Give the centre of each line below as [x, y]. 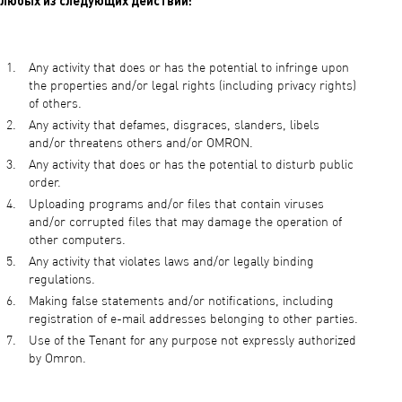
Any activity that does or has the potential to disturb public [191, 165]
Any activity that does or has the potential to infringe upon [189, 68]
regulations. [62, 280]
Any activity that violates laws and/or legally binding [171, 262]
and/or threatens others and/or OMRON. [143, 144]
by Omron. [57, 359]
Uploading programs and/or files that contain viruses [176, 205]
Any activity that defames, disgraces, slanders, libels [174, 126]
